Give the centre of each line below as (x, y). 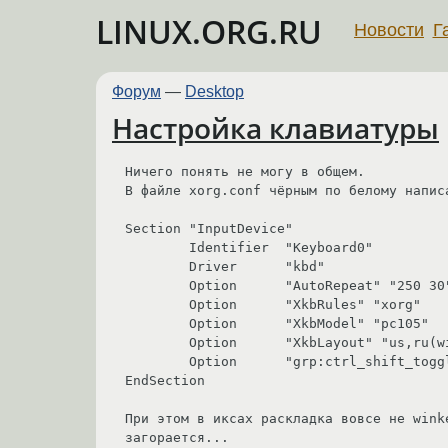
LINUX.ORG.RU (209, 31)
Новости (389, 29)
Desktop (214, 91)
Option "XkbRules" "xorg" (157, 304)
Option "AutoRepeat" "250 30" (157, 285)
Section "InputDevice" (209, 228)
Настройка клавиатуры (275, 128)
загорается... (177, 437)
